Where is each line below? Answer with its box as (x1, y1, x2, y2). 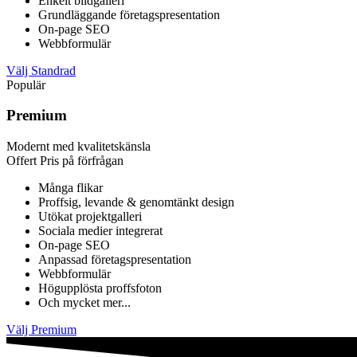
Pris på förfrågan (40, 154, 124, 168)
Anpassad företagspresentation (38, 253, 191, 267)
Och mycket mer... (38, 296, 131, 310)
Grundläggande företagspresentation (38, 7, 220, 22)
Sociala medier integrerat (38, 224, 163, 238)
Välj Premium (6, 323, 76, 337)
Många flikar (38, 181, 103, 195)
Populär (6, 77, 45, 92)
